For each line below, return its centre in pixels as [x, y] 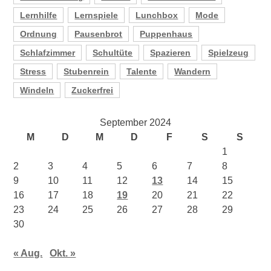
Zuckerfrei [93, 90]
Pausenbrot [99, 34]
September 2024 [135, 122]
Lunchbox [157, 15]
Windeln [37, 90]
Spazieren [171, 52]
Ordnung [39, 34]
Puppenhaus [166, 34]
